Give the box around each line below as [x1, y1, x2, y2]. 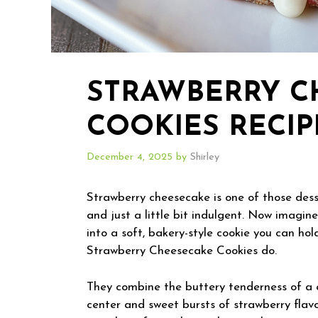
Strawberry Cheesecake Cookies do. [87, 245, 277, 258]
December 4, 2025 [87, 152, 172, 163]
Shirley [190, 152, 219, 163]
